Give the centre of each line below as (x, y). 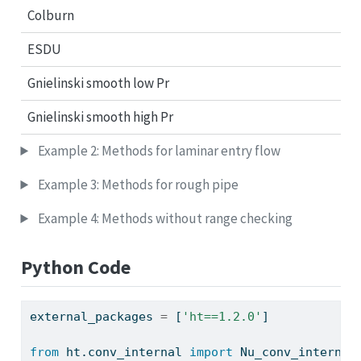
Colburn (51, 15)
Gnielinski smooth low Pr (98, 83)
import (211, 352)
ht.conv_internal (124, 352)
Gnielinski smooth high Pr (100, 116)
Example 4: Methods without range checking (164, 218)
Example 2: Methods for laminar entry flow (158, 151)
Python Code (76, 267)
